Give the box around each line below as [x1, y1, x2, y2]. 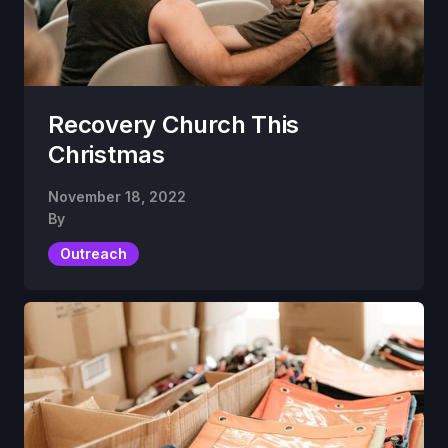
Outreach [60, 245, 127, 263]
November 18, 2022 [48, 188, 186, 206]
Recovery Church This [48, 110, 300, 140]
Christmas [48, 140, 165, 170]
